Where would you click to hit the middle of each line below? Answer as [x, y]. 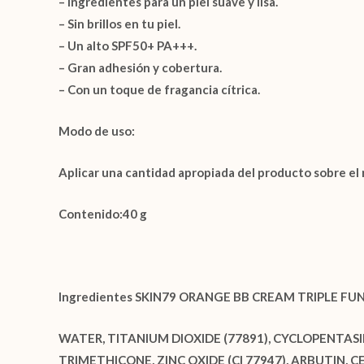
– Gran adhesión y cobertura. [140, 68]
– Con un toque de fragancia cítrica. [159, 90]
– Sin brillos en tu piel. [119, 24]
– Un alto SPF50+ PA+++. [128, 46]
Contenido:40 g [103, 214]
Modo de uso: [97, 131]
